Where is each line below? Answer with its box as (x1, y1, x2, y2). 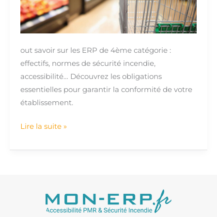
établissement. (20, 98, 73, 108)
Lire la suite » (20, 122, 67, 131)
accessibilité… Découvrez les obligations (20, 72, 162, 81)
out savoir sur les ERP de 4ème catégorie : (20, 46, 171, 55)
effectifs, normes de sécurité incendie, (20, 59, 155, 68)
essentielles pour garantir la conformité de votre (20, 85, 192, 94)
